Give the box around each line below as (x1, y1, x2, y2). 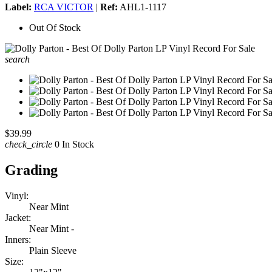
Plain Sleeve (29, 245, 76, 256)
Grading (5, 162, 58, 178)
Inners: (5, 234, 31, 245)
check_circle (5, 139, 52, 150)
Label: (5, 2, 32, 13)
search (5, 54, 30, 65)
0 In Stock (52, 139, 94, 150)
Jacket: (5, 212, 31, 223)
